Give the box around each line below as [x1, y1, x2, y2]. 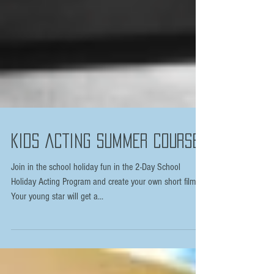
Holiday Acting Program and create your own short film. [11, 198, 93, 210]
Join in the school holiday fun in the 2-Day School [11, 183, 180, 195]
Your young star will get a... [11, 213, 103, 224]
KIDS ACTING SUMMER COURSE [11, 155, 200, 171]
